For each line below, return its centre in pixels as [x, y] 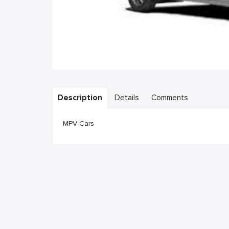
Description [80, 98]
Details [127, 98]
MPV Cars [78, 123]
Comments [170, 98]
